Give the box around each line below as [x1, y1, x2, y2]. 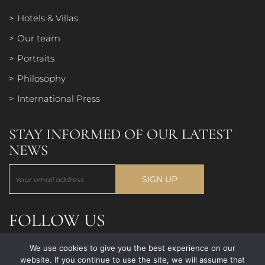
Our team [17, 33, 60, 44]
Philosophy [17, 73, 66, 84]
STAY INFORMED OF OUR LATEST [9, 125, 232, 143]
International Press [17, 93, 100, 104]
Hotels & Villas [17, 12, 78, 24]
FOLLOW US [9, 209, 105, 232]
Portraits [17, 53, 54, 64]
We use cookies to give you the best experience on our [30, 243, 235, 253]
